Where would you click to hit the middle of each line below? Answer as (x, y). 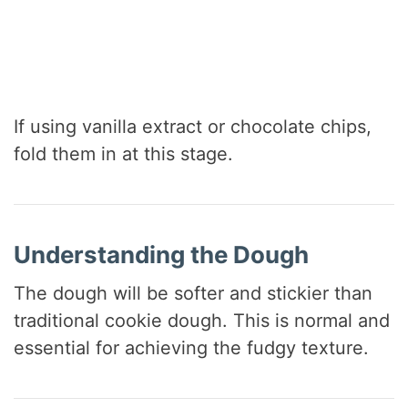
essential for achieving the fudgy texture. (192, 347)
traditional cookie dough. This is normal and (202, 320)
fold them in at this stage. (124, 154)
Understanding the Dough (162, 255)
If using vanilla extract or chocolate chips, (193, 127)
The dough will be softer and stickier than (194, 293)
